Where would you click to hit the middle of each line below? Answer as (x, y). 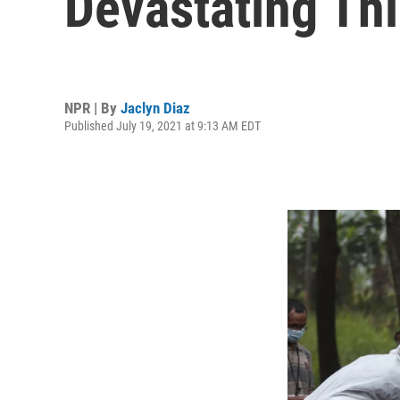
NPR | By (92, 108)
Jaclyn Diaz (155, 108)
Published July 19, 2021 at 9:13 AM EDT (162, 125)
